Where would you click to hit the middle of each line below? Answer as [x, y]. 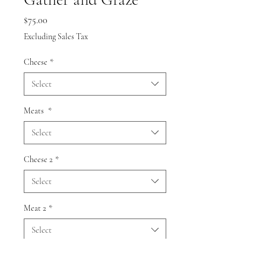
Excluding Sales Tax [56, 36]
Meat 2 [35, 208]
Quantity [39, 256]
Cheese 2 [38, 159]
